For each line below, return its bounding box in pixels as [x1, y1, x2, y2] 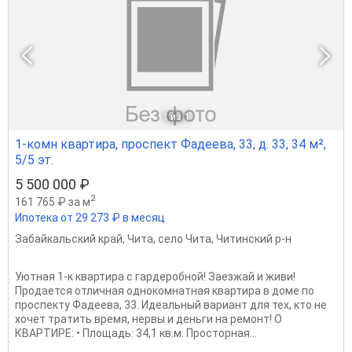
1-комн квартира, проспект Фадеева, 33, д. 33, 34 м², [15, 137, 326, 152]
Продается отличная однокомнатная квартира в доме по [15, 284, 314, 297]
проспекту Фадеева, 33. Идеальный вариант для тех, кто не [15, 298, 327, 311]
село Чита [158, 232, 211, 245]
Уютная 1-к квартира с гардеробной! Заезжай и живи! [15, 269, 295, 283]
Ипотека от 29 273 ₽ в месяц [15, 211, 165, 224]
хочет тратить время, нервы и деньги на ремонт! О [15, 312, 282, 325]
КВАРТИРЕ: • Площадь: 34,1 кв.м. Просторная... [15, 326, 257, 339]
